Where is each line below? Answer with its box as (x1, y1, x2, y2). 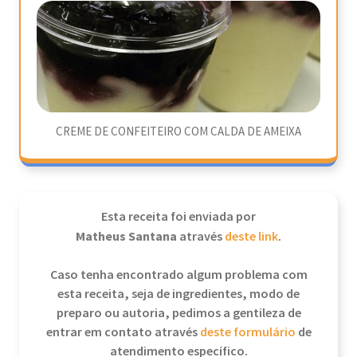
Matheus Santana (76, 228, 179, 245)
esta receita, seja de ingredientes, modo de (57, 286, 300, 303)
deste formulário (199, 324, 296, 341)
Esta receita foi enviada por (101, 209, 256, 226)
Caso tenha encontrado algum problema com (49, 267, 308, 284)
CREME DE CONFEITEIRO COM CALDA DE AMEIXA (56, 124, 301, 139)
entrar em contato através (45, 324, 200, 341)
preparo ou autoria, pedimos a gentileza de (56, 305, 301, 322)
